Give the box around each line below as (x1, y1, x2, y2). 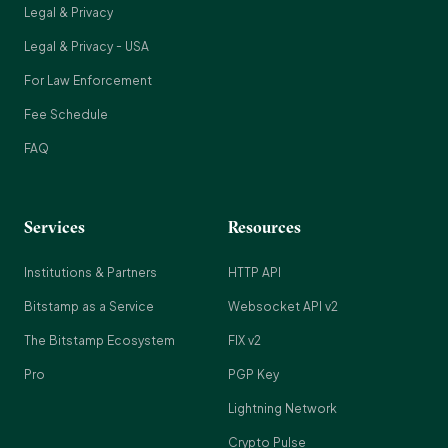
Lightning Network (228, 401, 337, 416)
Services (24, 217, 85, 237)
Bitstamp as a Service (24, 299, 154, 314)
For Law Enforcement (24, 73, 152, 88)
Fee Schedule (24, 107, 108, 122)
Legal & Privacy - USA (24, 39, 149, 54)
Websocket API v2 (228, 299, 338, 314)
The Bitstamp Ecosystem (24, 333, 175, 348)
